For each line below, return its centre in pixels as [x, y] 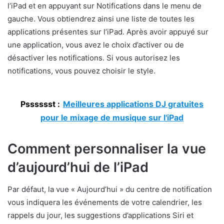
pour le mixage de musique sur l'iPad [112, 117]
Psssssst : [40, 104]
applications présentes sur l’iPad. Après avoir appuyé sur [108, 31]
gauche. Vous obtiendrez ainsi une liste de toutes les [101, 18]
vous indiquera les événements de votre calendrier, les [105, 202]
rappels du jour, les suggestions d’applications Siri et [100, 215]
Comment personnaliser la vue [107, 148]
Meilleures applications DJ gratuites [133, 104]
